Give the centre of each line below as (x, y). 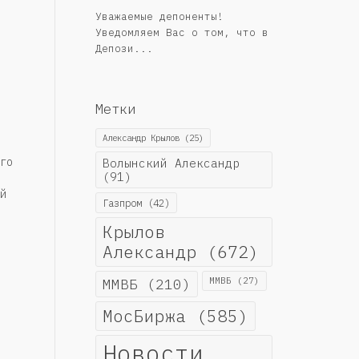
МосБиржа (144, 316)
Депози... (124, 48)
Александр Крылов (141, 137)
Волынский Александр (171, 163)
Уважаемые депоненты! (159, 16)
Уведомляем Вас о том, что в (182, 32)
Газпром (122, 202)
